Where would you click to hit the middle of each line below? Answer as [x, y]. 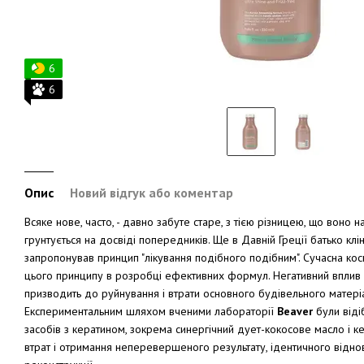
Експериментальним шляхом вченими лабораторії [151, 311]
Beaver [297, 311]
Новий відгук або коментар [152, 193]
